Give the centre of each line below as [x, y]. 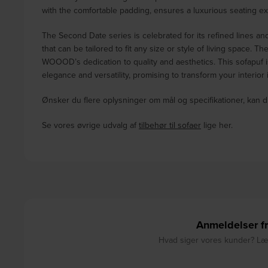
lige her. [217, 125]
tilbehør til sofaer [170, 125]
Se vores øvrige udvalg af [91, 125]
